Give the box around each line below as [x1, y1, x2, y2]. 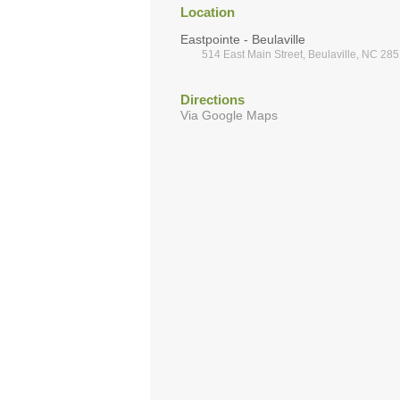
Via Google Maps [180, 107, 278, 122]
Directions [180, 91, 245, 107]
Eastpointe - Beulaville [180, 31, 305, 46]
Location [180, 4, 235, 20]
